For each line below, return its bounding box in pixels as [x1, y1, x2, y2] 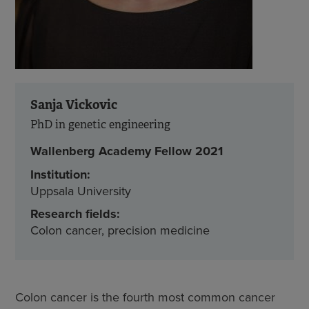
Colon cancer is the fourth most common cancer [15, 288, 275, 306]
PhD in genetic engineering [30, 117, 170, 132]
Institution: [30, 166, 90, 183]
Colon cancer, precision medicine [30, 221, 210, 239]
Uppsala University [30, 182, 131, 199]
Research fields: [30, 205, 120, 223]
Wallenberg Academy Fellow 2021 [30, 142, 223, 160]
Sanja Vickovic [30, 97, 117, 112]
